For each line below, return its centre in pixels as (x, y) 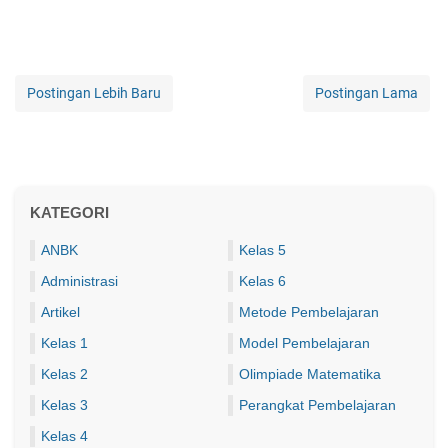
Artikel (60, 311)
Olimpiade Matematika (310, 373)
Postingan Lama (366, 92)
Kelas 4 (64, 435)
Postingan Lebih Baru (94, 92)
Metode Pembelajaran (309, 311)
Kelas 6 (262, 280)
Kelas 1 (64, 342)
